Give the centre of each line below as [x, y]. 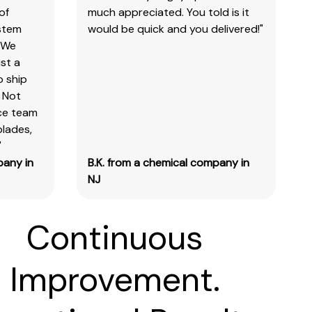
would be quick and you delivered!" [175, 29]
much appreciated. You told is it [168, 12]
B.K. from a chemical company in [168, 162]
